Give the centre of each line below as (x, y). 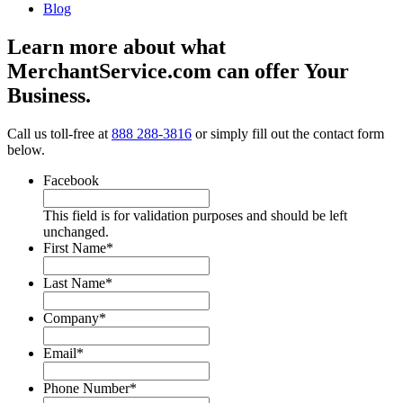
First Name (75, 248)
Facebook (71, 181)
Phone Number (86, 389)
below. (26, 150)
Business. (49, 96)
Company (71, 318)
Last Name (74, 283)
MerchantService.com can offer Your (178, 72)
